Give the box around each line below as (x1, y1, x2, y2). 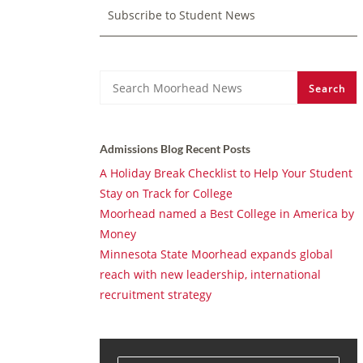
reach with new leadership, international (100, 267, 321, 282)
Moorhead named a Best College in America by (100, 206, 354, 221)
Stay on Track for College (100, 186, 233, 201)
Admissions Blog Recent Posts (100, 142, 250, 156)
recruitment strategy (100, 287, 215, 302)
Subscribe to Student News (108, 7, 255, 23)
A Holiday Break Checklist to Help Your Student (100, 165, 352, 181)
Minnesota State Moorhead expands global (100, 246, 333, 262)
